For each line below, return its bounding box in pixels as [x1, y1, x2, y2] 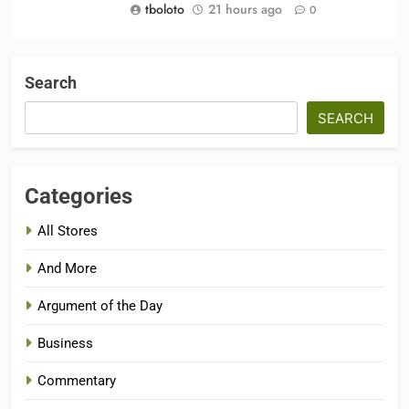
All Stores [37, 223, 98, 240]
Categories [25, 184, 132, 210]
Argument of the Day [37, 298, 163, 315]
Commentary [37, 372, 116, 390]
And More [37, 260, 97, 278]
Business [37, 335, 93, 352]
